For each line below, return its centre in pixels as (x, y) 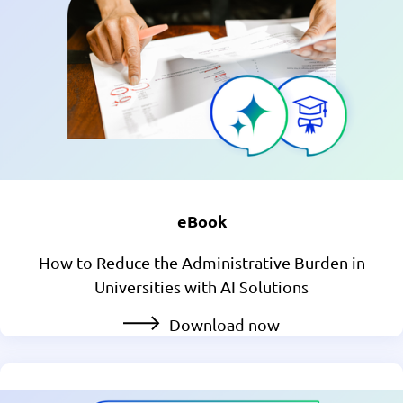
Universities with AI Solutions (201, 287)
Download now (224, 325)
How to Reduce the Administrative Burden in (201, 263)
